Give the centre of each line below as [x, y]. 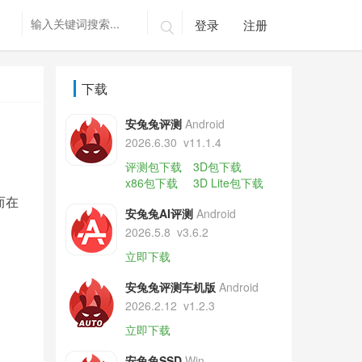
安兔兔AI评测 [159, 213]
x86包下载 [151, 183]
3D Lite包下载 [228, 183]
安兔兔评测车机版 [170, 287]
